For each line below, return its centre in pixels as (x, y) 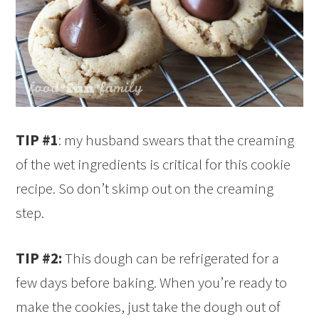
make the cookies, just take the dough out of (148, 307)
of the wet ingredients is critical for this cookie (153, 164)
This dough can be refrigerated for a (171, 258)
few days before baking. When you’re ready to (152, 283)
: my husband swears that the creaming (177, 140)
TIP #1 (37, 140)
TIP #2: (39, 258)
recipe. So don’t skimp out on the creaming (145, 189)
